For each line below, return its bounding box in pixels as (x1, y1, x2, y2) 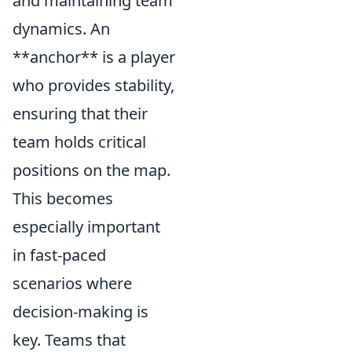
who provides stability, (13, 74, 174, 96)
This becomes (13, 187, 113, 209)
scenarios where (13, 272, 132, 294)
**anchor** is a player (13, 46, 175, 68)
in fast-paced (13, 244, 106, 266)
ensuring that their (13, 102, 148, 124)
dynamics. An (13, 17, 110, 39)
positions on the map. (13, 159, 170, 181)
